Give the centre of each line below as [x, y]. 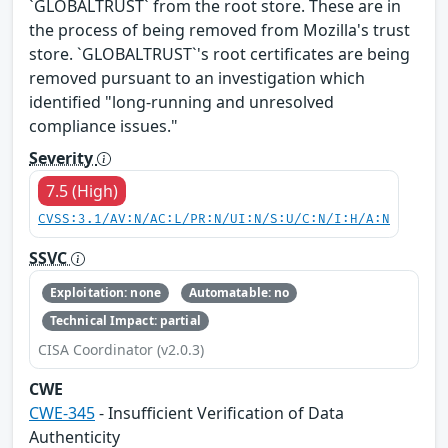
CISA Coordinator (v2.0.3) [121, 350]
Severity [63, 157]
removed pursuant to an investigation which [197, 77]
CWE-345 [62, 413]
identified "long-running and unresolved [181, 101]
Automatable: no [239, 292]
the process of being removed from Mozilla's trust [219, 29]
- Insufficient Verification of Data [219, 413]
